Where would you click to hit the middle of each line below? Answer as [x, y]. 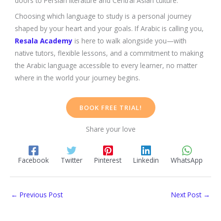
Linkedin [146, 160]
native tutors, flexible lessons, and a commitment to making [109, 53]
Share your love [110, 129]
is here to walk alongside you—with [129, 40]
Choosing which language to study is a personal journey [103, 16]
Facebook [34, 160]
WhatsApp [187, 160]
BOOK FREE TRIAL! [110, 107]
